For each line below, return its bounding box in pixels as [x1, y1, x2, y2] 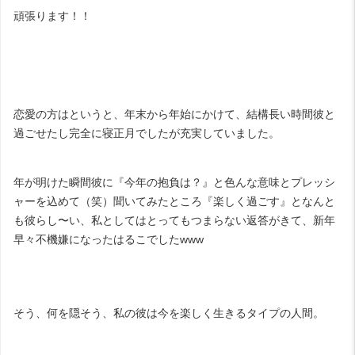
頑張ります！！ [13, 9, 91, 22]
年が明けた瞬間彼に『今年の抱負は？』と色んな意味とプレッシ [13, 175, 335, 189]
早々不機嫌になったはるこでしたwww [13, 232, 204, 246]
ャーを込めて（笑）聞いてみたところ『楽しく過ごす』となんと [13, 194, 335, 208]
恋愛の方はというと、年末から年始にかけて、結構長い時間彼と [13, 107, 335, 120]
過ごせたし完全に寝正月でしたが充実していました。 [13, 126, 280, 139]
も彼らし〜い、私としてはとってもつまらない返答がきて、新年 [13, 213, 335, 227]
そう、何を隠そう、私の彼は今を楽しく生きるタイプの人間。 [13, 306, 324, 319]
